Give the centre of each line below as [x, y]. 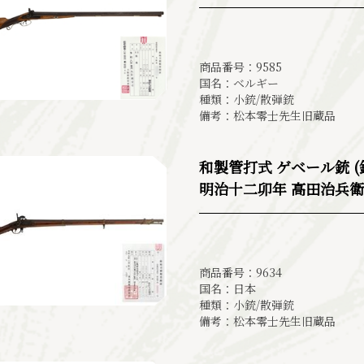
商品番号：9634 [240, 272]
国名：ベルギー [239, 82]
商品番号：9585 [240, 66]
